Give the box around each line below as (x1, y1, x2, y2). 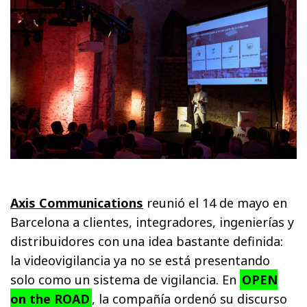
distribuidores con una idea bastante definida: (10, 232, 284, 249)
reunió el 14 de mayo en (143, 194, 288, 211)
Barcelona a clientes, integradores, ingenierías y (10, 213, 295, 230)
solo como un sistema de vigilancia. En (10, 271, 241, 288)
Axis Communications (10, 194, 144, 211)
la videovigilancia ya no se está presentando (10, 251, 271, 269)
